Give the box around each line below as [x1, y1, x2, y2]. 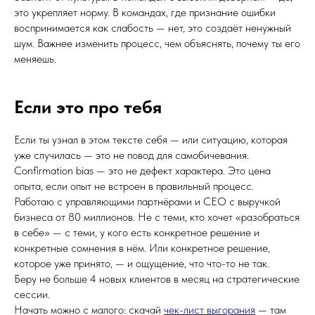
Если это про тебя [14, 96, 162, 117]
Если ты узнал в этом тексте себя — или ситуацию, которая [14, 133, 288, 146]
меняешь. [14, 52, 56, 65]
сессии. [14, 288, 50, 301]
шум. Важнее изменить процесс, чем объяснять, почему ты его [14, 37, 300, 50]
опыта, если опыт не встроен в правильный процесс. [14, 179, 254, 193]
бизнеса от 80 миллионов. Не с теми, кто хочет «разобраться [14, 210, 300, 224]
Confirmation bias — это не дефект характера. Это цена [14, 164, 271, 177]
